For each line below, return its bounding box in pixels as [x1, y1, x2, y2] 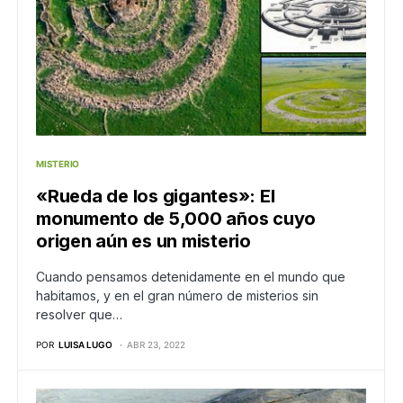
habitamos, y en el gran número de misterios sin [36, 287, 318, 303]
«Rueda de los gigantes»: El [36, 184, 275, 207]
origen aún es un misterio [36, 229, 251, 252]
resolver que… [36, 306, 122, 322]
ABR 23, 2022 [127, 338, 185, 350]
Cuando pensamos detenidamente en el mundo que [36, 268, 345, 284]
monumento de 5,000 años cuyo [36, 207, 316, 229]
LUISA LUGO [58, 338, 112, 350]
